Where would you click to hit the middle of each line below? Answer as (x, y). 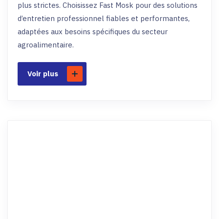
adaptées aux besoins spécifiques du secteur (93, 32)
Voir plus (43, 74)
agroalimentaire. (46, 45)
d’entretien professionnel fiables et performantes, (104, 18)
